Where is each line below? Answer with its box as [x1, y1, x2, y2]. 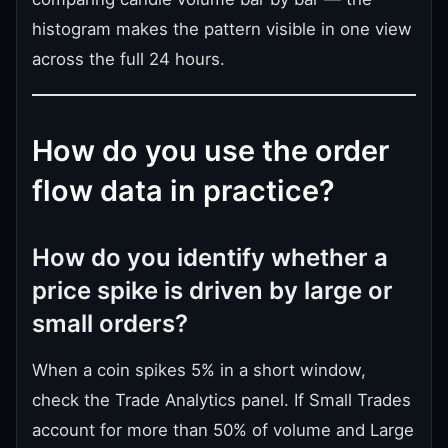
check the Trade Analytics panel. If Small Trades [32, 389, 411, 410]
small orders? [32, 308, 188, 338]
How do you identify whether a [32, 242, 388, 272]
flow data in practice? [32, 172, 335, 208]
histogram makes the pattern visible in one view [32, 18, 412, 39]
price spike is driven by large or [32, 275, 393, 305]
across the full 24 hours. [32, 48, 225, 69]
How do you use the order [32, 132, 389, 168]
